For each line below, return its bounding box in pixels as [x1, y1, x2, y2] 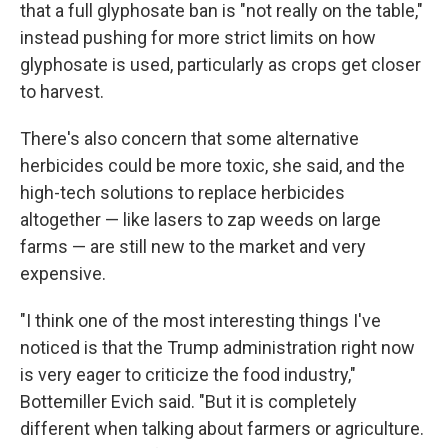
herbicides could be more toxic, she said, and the [20, 155, 405, 176]
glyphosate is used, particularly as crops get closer [20, 54, 421, 75]
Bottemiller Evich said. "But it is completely [20, 391, 357, 412]
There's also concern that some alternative [20, 128, 359, 149]
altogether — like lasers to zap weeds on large [20, 209, 381, 230]
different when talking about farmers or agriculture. [20, 418, 424, 439]
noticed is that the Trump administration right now [20, 337, 415, 358]
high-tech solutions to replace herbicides [20, 182, 345, 203]
